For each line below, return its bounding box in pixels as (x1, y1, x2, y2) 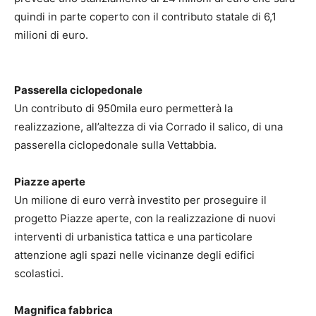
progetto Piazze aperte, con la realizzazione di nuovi (14, 212, 276, 226)
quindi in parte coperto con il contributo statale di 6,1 (14, 10, 276, 24)
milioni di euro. (14, 28, 88, 42)
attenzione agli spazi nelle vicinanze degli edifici (14, 248, 255, 262)
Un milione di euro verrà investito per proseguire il (14, 193, 267, 207)
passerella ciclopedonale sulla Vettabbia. (14, 138, 225, 152)
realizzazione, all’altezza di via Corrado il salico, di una (14, 120, 283, 134)
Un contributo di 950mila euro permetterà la (14, 102, 233, 116)
